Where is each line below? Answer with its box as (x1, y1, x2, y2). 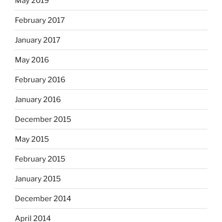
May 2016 (15, 55, 49, 64)
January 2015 (15, 174, 61, 183)
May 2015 (15, 134, 49, 144)
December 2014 (15, 194, 71, 203)
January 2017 (15, 35, 60, 45)
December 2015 (15, 114, 71, 124)
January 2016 (15, 95, 61, 104)
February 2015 (15, 154, 65, 164)
